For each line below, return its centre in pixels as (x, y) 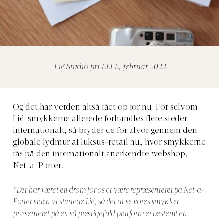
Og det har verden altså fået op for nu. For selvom (105, 108)
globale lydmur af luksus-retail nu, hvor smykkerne (109, 143)
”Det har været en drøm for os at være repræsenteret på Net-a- (109, 191)
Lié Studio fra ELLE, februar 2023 (109, 67)
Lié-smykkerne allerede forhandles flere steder (100, 120)
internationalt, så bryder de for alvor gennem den (105, 131)
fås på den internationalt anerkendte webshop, (100, 155)
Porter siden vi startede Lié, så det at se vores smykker (96, 203)
